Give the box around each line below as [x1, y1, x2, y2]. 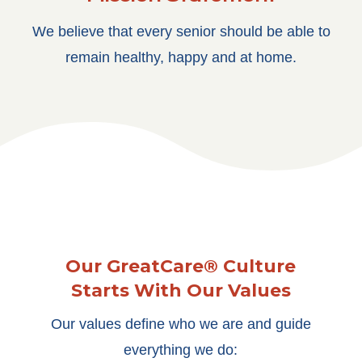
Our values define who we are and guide [50, 316, 311, 332]
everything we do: [124, 342, 238, 358]
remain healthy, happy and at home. [65, 49, 297, 65]
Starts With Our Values [70, 280, 291, 301]
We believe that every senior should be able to [32, 23, 330, 40]
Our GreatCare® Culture [65, 255, 297, 277]
